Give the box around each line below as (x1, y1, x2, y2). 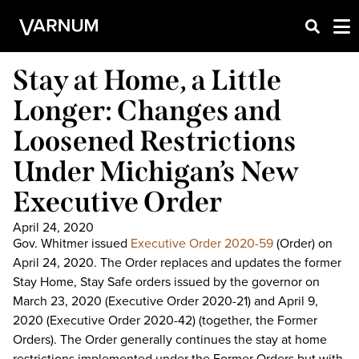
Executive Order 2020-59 (131, 234, 273, 252)
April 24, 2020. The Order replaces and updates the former (13, 253, 341, 272)
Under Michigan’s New (13, 155, 299, 188)
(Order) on (273, 234, 333, 252)
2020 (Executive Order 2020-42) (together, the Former (13, 311, 317, 329)
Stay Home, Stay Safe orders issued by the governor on (13, 272, 320, 291)
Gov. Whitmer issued (13, 234, 131, 252)
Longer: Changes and (13, 94, 281, 127)
